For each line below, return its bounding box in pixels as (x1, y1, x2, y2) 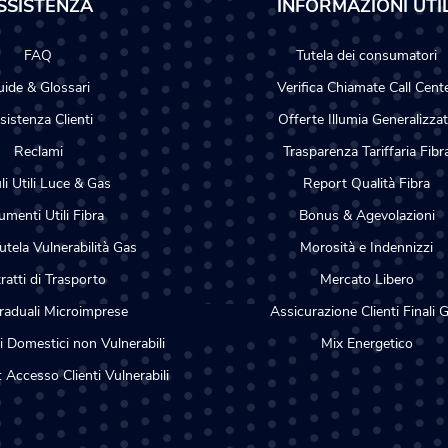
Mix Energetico (320, 334, 413, 353)
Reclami (13, 142, 63, 161)
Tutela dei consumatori (296, 46, 437, 65)
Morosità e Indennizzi (300, 238, 433, 257)
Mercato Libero (319, 270, 414, 289)
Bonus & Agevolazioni (298, 206, 435, 225)
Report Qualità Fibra (303, 174, 430, 193)
